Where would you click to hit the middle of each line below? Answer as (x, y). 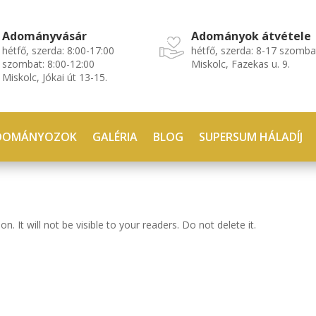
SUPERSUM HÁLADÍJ (251, 137)
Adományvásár (44, 36)
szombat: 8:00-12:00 (48, 64)
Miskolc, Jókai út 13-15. (54, 77)
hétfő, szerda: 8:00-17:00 (58, 50)
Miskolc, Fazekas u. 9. (241, 64)
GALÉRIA (115, 137)
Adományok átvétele (251, 36)
